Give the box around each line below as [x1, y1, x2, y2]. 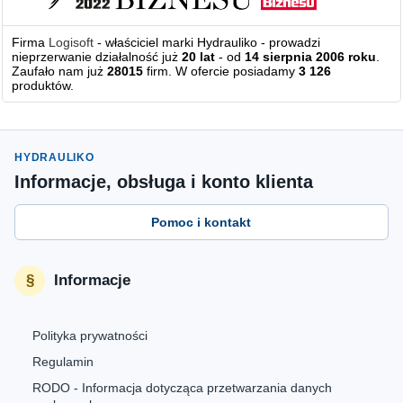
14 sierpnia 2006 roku [245, 49, 377, 64]
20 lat [182, 49, 216, 64]
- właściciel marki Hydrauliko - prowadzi [94, 34, 321, 49]
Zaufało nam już [12, 63, 108, 78]
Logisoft [49, 34, 94, 49]
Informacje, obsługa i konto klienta [14, 171, 314, 192]
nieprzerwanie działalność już [12, 49, 183, 64]
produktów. [12, 77, 75, 93]
